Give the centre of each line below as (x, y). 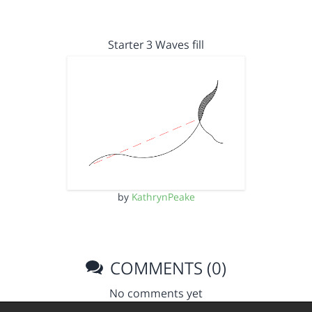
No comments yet (156, 293)
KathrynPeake (163, 196)
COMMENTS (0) (166, 267)
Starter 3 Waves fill (156, 45)
